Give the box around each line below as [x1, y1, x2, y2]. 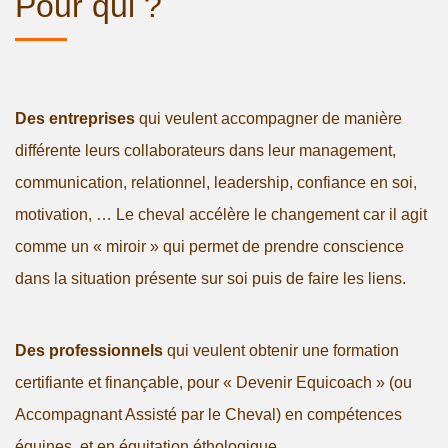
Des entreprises [15, 110, 135, 128]
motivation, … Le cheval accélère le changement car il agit [15, 206, 427, 224]
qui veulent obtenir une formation [163, 342, 399, 360]
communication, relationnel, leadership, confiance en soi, [15, 174, 417, 192]
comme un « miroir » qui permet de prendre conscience [15, 238, 404, 256]
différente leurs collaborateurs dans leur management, [15, 142, 396, 160]
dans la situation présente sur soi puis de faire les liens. [15, 270, 406, 288]
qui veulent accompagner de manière [135, 110, 402, 128]
